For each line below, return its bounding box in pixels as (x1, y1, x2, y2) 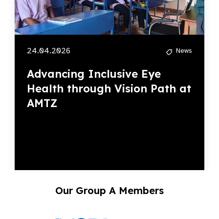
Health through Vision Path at (27, 82, 191, 96)
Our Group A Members (55, 184, 164, 197)
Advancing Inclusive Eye (27, 67, 161, 81)
